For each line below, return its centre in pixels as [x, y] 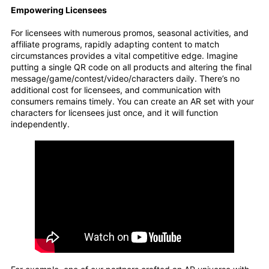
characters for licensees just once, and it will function [114, 112]
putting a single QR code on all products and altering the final [131, 67]
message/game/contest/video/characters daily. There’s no [125, 78]
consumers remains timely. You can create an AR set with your [132, 101]
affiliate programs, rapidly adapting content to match [115, 44]
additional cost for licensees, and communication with [116, 89]
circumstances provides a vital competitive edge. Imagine [124, 55]
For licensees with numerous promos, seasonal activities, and [130, 32]
